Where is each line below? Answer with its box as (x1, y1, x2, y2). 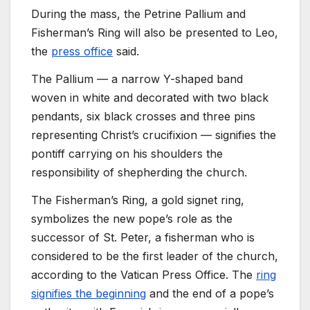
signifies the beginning (31, 286, 146, 300)
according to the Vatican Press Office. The (31, 267, 256, 282)
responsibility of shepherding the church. (31, 165, 247, 179)
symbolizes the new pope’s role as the (31, 211, 232, 226)
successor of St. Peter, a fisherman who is (31, 230, 255, 244)
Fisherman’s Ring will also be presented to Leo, (31, 26, 278, 40)
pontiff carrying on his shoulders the (31, 146, 223, 161)
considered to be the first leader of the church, (31, 248, 278, 263)
